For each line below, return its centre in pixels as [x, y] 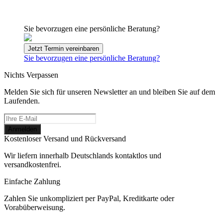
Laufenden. [22, 101]
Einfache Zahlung [32, 181]
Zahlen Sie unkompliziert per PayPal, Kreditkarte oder [89, 198]
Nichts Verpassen [31, 75]
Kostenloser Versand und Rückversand [65, 138]
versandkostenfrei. [33, 164]
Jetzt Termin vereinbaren [63, 48]
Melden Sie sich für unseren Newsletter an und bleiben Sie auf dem [110, 92]
